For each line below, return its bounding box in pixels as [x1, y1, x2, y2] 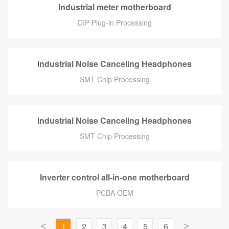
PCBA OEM [96, 188, 133, 198]
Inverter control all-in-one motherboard [39, 171, 190, 183]
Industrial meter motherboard [58, 1, 171, 13]
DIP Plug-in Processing [77, 17, 152, 28]
